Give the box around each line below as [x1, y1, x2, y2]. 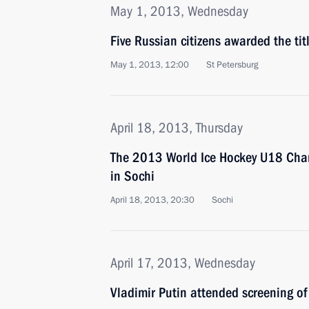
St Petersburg [206, 59, 259, 71]
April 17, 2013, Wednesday [110, 255, 255, 271]
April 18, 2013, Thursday [110, 119, 243, 136]
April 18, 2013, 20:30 [110, 194, 195, 206]
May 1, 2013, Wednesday [110, 3, 248, 19]
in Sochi [110, 168, 154, 184]
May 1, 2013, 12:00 [110, 59, 189, 71]
